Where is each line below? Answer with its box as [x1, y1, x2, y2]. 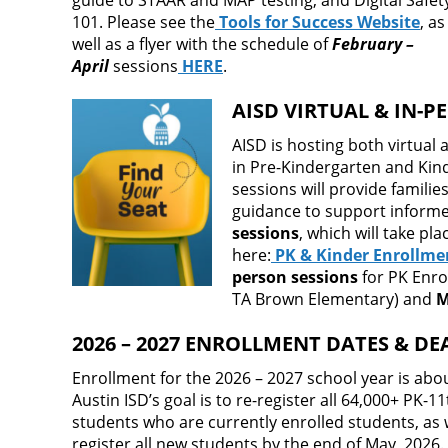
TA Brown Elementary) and [232, 288, 436, 311]
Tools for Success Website [219, 11, 420, 34]
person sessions [232, 266, 358, 289]
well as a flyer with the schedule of [72, 33, 332, 56]
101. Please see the [72, 11, 215, 34]
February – [332, 33, 414, 56]
